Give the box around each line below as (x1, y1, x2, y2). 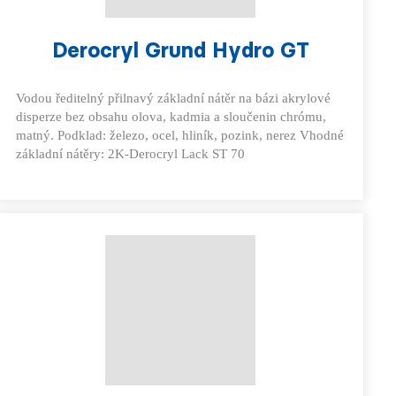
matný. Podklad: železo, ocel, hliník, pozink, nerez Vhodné (15, 128, 344, 142)
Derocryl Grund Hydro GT (51, 37, 309, 63)
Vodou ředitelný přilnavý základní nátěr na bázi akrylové (15, 91, 331, 105)
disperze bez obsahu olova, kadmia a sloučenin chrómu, (15, 110, 326, 124)
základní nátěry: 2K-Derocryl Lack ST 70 (15, 147, 245, 161)
